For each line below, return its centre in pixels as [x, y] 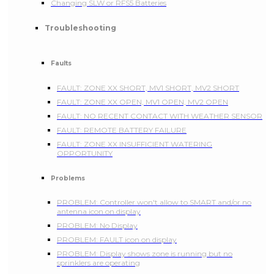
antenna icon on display [99, 212]
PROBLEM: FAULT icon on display [117, 240]
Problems [68, 178]
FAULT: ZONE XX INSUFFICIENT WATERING [135, 144]
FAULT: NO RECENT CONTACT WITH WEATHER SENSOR [160, 116]
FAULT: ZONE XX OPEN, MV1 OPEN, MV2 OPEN [143, 102]
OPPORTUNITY [85, 153]
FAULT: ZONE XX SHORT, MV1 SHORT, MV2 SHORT [148, 87]
